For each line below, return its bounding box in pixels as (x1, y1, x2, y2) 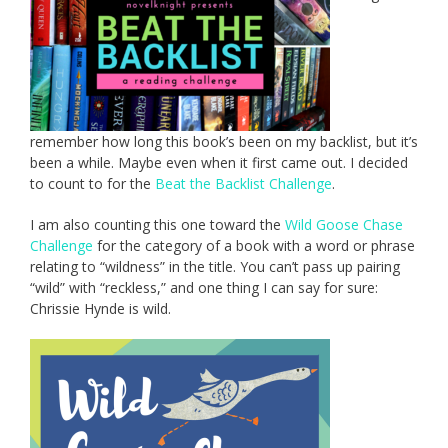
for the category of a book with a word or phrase (93, 236, 415, 256)
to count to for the (30, 174, 155, 194)
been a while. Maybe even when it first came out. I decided (30, 153, 408, 173)
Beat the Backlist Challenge (155, 174, 332, 194)
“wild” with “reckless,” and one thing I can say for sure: (30, 278, 378, 298)
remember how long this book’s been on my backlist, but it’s (30, 132, 418, 152)
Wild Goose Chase (285, 215, 403, 235)
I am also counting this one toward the (30, 215, 285, 235)
